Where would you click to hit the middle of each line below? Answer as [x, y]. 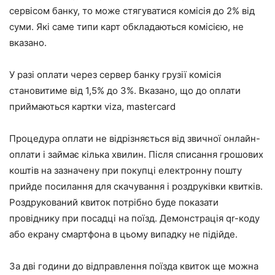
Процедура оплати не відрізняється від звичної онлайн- [135, 138]
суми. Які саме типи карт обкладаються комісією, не [126, 27]
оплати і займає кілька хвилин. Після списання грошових [136, 154]
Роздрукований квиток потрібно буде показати [114, 202]
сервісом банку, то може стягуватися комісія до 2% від [132, 11]
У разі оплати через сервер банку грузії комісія [115, 75]
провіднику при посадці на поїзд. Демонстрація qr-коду [134, 218]
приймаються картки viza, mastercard [92, 107]
